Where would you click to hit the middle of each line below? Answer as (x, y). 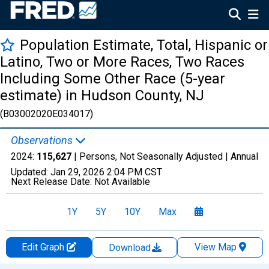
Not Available (122, 182)
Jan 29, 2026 (77, 172)
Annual (244, 156)
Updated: (31, 172)
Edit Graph (44, 247)
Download (131, 248)
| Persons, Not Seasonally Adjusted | (151, 156)
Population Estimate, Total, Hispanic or (144, 45)
